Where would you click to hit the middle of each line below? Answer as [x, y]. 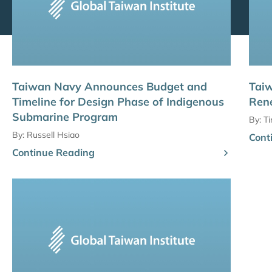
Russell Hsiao [53, 135]
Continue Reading [53, 153]
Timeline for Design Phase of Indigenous [118, 102]
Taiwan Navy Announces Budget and [110, 87]
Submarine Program [65, 117]
